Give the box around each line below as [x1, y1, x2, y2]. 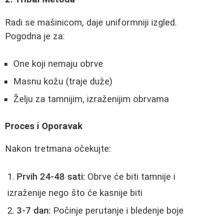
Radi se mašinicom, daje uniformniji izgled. [5, 17, 177, 28]
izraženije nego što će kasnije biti [7, 188, 142, 199]
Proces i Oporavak [5, 120, 82, 132]
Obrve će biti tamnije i [85, 171, 175, 183]
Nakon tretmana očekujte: [5, 143, 111, 155]
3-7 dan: [17, 205, 51, 217]
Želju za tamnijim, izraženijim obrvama [13, 94, 169, 105]
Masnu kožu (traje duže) [13, 76, 112, 87]
